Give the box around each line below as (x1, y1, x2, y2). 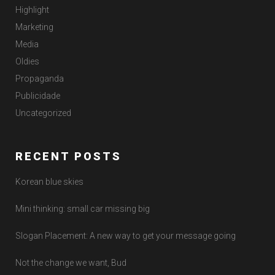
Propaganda (15, 73, 64, 83)
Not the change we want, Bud (15, 257, 126, 268)
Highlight (15, 4, 49, 15)
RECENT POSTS (15, 150, 122, 163)
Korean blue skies (15, 176, 83, 187)
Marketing (15, 21, 53, 32)
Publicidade (15, 90, 60, 101)
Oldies (15, 56, 39, 66)
